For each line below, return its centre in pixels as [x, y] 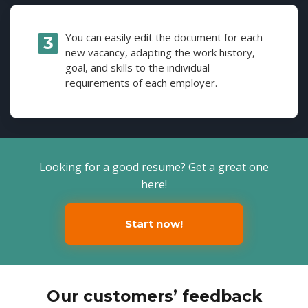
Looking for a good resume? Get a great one [154, 167]
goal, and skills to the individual [137, 67]
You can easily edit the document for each [164, 37]
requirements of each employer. [141, 82]
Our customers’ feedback [154, 296]
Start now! [154, 223]
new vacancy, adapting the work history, [160, 52]
